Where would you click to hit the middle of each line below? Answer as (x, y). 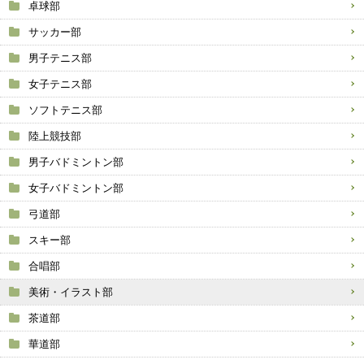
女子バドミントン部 (76, 188)
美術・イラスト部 (71, 292)
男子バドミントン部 (76, 162)
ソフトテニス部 (65, 110)
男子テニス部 (60, 58)
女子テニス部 (60, 84)
